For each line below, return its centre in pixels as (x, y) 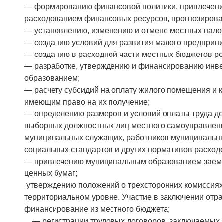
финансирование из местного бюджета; (97, 209)
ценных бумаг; (51, 173)
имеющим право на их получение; (87, 102)
